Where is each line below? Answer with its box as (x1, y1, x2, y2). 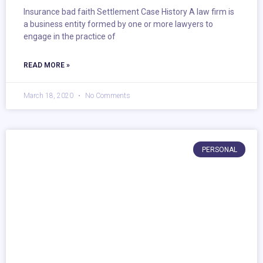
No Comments (83, 92, 130, 100)
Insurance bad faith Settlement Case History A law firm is (23, 7, 234, 17)
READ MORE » (23, 61, 70, 70)
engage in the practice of (23, 32, 116, 42)
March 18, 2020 (23, 92, 75, 100)
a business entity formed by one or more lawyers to (23, 19, 213, 29)
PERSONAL (201, 145, 237, 154)
